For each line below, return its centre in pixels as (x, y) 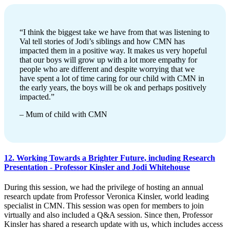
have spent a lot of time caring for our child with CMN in (112, 78)
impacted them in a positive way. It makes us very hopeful (113, 50)
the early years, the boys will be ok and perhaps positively (113, 87)
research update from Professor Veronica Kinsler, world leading (107, 197)
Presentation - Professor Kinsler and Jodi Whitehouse (97, 167)
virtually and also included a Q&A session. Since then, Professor (108, 215)
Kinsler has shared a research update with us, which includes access (113, 224)
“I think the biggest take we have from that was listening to (114, 32)
